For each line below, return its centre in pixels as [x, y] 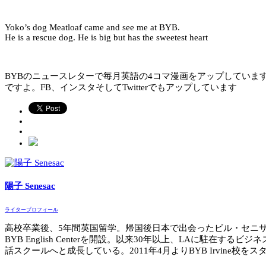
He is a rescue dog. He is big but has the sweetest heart [106, 38]
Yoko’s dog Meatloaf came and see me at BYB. [92, 28]
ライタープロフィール [31, 210]
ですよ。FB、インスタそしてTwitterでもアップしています [121, 88]
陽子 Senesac [30, 186]
